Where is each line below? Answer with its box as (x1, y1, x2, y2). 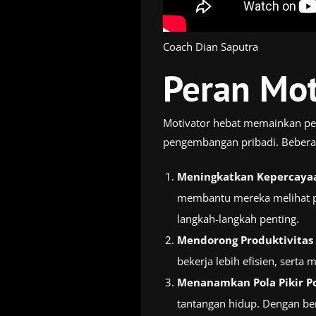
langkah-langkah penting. (176, 211, 299, 226)
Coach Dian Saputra (162, 39, 258, 54)
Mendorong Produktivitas (176, 232, 313, 247)
